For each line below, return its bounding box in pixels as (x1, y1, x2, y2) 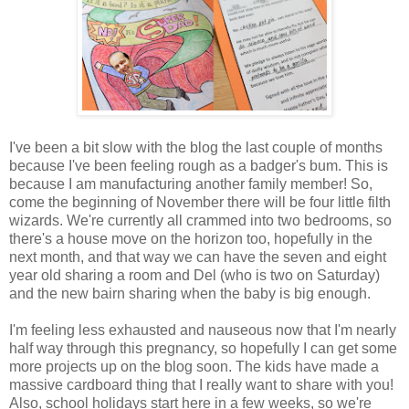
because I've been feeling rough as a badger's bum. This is (9, 158, 388, 174)
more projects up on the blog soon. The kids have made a (9, 359, 379, 375)
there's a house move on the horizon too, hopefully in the (9, 231, 372, 247)
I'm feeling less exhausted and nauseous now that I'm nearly (9, 322, 396, 339)
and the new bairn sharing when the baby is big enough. (9, 286, 371, 302)
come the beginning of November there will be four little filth (9, 194, 391, 211)
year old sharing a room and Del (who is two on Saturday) (9, 267, 380, 284)
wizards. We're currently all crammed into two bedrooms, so (9, 213, 392, 229)
